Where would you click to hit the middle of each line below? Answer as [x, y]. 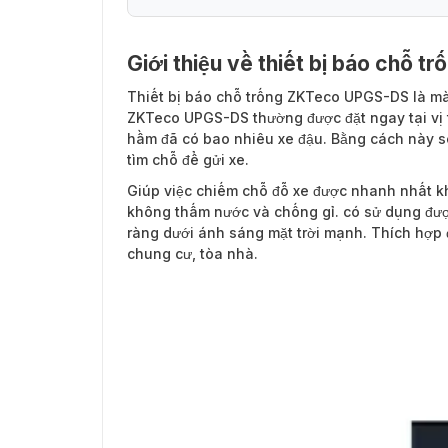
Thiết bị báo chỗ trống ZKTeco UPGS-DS [268, 97]
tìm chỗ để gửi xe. [188, 160]
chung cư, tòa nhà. [192, 254]
